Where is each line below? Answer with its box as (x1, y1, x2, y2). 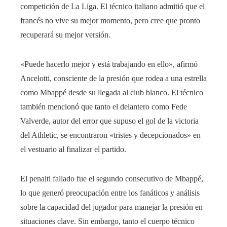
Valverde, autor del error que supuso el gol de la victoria (20, 117, 199, 126)
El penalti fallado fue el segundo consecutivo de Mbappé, (20, 174, 203, 183)
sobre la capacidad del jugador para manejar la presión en (20, 203, 203, 212)
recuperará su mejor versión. (20, 30, 110, 40)
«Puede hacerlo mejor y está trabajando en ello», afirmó (20, 60, 198, 69)
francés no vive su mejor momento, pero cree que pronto (20, 16, 200, 25)
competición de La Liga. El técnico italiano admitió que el (20, 2, 205, 11)
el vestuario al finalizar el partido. (20, 145, 126, 154)
